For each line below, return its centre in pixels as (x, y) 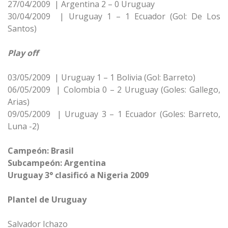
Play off (23, 53)
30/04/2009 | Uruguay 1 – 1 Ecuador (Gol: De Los (114, 16)
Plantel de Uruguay (47, 199)
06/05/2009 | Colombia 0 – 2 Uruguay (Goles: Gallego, (114, 90)
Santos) (22, 28)
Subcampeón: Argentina (57, 163)
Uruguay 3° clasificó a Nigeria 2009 (78, 175)
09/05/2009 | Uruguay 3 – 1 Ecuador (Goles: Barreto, (114, 114)
